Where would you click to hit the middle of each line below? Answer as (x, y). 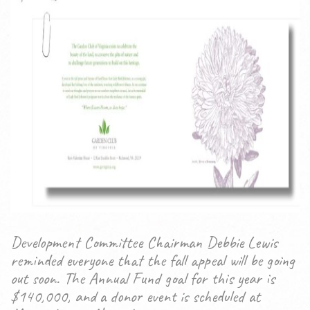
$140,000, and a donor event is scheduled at (135, 296)
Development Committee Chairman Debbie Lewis (144, 242)
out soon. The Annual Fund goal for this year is (143, 278)
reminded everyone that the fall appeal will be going (153, 260)
